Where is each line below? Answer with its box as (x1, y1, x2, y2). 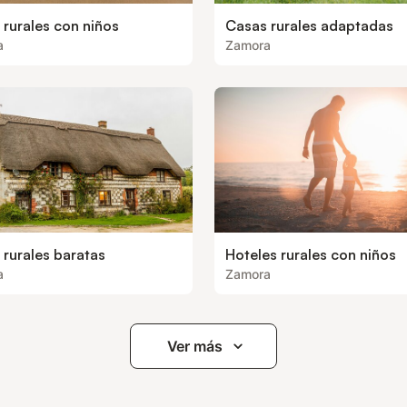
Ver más (166, 337, 223, 355)
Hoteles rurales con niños (225, 245, 396, 263)
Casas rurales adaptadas (225, 16, 393, 35)
